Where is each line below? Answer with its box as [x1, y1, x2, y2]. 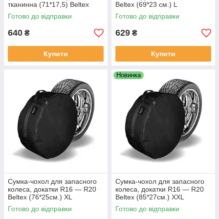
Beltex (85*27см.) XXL [115, 193, 184, 201]
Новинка [116, 71, 141, 79]
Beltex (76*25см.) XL [8, 193, 72, 201]
